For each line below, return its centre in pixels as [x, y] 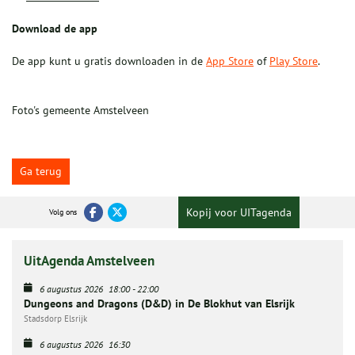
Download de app [55, 28]
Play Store [294, 61]
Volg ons [63, 212]
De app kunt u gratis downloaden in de [109, 61]
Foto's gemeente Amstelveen [80, 110]
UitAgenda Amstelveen [89, 260]
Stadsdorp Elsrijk [55, 318]
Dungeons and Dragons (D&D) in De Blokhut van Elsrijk [159, 303]
